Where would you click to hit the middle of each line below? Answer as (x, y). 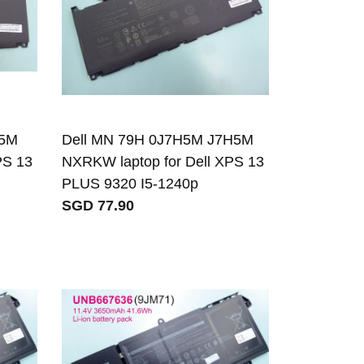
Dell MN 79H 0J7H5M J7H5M (158, 140)
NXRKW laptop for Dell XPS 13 (163, 162)
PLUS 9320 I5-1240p (130, 184)
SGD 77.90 (98, 206)
